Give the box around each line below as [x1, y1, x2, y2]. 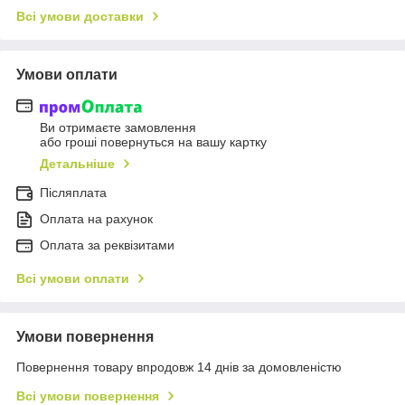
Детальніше [40, 155, 115, 171]
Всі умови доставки [16, 9, 144, 24]
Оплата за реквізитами [40, 237, 174, 252]
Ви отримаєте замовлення [40, 119, 196, 135]
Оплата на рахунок [40, 211, 153, 226]
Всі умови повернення [16, 388, 159, 403]
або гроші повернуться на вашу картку [40, 134, 267, 149]
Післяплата [40, 184, 107, 200]
